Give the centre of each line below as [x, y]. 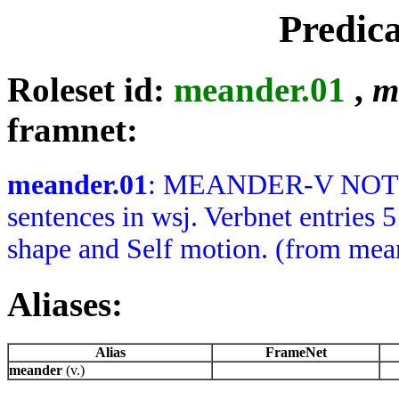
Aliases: [65, 304]
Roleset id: [90, 90]
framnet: [73, 130]
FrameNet [296, 353]
